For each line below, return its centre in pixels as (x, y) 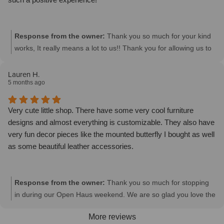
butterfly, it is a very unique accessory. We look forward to (105, 207)
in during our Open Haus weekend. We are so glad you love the (115, 195)
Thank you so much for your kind (159, 36)
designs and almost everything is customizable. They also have (111, 122)
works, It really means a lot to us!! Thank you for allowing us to (113, 48)
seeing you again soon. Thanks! (65, 219)
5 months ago (26, 83)
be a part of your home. (52, 60)
